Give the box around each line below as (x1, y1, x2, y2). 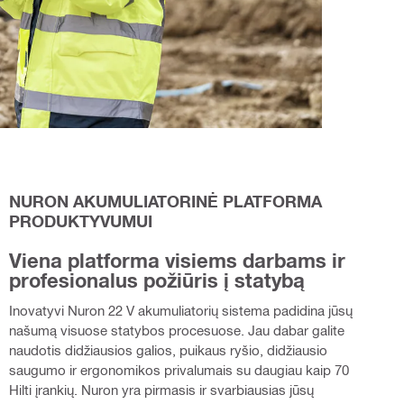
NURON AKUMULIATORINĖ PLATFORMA (8, 190, 322, 211)
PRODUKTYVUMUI (8, 210, 152, 231)
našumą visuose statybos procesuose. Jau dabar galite (8, 321, 344, 338)
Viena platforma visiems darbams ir (8, 248, 345, 272)
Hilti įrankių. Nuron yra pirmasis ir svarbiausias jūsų (8, 381, 314, 398)
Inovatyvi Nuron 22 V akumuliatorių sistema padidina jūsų (8, 301, 353, 318)
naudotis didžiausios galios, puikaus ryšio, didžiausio (8, 341, 327, 358)
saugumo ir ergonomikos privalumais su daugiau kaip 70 (8, 361, 349, 378)
